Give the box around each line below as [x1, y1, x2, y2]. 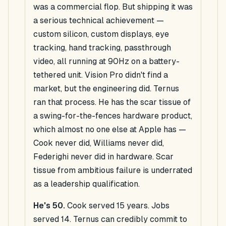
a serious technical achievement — [33, 16, 164, 26]
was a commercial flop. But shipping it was [33, 2, 193, 12]
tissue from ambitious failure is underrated [33, 165, 192, 176]
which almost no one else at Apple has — [33, 125, 186, 135]
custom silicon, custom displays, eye [33, 29, 169, 39]
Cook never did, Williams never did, [33, 138, 164, 148]
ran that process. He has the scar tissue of [33, 97, 191, 107]
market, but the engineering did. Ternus [33, 84, 179, 94]
